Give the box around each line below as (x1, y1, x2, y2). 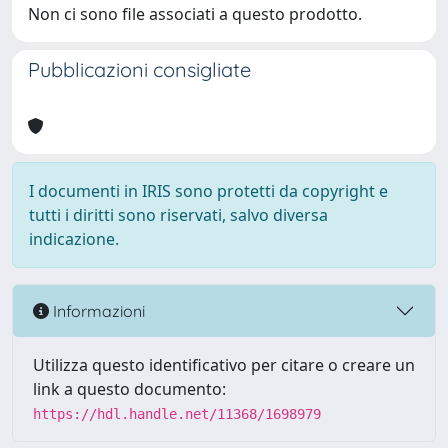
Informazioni (49, 300, 145, 321)
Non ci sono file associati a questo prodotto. (28, 3, 362, 25)
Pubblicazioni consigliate (28, 57, 251, 82)
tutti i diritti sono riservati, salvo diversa (29, 204, 328, 226)
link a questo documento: (33, 378, 226, 400)
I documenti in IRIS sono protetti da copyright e (29, 180, 388, 202)
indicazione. (29, 228, 119, 250)
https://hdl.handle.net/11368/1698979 (33, 406, 321, 422)
